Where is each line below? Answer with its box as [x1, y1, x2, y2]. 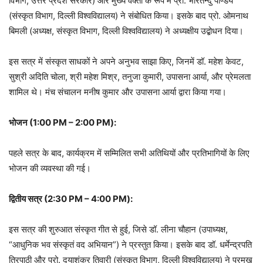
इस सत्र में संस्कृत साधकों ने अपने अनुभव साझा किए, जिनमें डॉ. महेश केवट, [9, 56, 244, 68]
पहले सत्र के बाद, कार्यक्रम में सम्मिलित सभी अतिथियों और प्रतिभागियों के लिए [9, 147, 249, 159]
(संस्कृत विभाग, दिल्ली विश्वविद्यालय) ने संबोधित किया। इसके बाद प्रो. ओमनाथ [9, 10, 248, 22]
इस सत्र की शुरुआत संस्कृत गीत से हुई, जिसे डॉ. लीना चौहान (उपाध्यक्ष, [9, 224, 228, 235]
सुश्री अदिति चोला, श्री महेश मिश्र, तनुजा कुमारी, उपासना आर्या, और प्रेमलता [9, 71, 251, 83]
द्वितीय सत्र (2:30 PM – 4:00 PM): [9, 193, 133, 205]
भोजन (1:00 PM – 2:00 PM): [9, 117, 116, 129]
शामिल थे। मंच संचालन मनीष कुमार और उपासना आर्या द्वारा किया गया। [9, 86, 227, 98]
